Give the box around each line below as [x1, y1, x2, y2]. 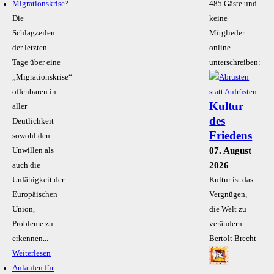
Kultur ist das [209, 176, 254, 185]
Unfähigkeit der [12, 176, 64, 185]
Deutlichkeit [12, 117, 54, 126]
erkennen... [12, 234, 48, 243]
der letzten [12, 43, 47, 53]
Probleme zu [12, 220, 53, 229]
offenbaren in [12, 87, 56, 97]
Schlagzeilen [12, 29, 55, 38]
